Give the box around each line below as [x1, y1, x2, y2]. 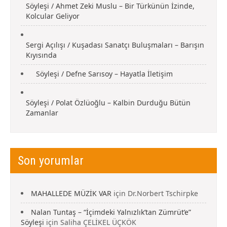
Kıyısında [26, 50, 57, 60]
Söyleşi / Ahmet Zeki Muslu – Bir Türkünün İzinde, [26, 1, 195, 11]
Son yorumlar [18, 154, 84, 168]
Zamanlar [26, 108, 58, 118]
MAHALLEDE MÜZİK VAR [31, 188, 111, 199]
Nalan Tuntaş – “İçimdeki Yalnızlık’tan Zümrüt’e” [31, 207, 191, 217]
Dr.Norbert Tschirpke [128, 188, 198, 199]
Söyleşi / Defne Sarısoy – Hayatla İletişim [36, 69, 173, 79]
